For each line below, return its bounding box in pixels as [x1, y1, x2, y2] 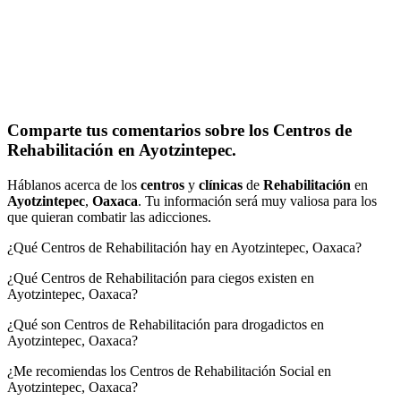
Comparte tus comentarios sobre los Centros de [7, 121, 352, 141]
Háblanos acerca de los [7, 177, 141, 193]
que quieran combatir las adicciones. [7, 209, 211, 226]
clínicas [199, 177, 243, 193]
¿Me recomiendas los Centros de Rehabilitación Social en [7, 363, 331, 380]
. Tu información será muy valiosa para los [138, 193, 377, 209]
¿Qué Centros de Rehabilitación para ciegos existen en [7, 270, 314, 286]
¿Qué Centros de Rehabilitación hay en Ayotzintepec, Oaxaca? [7, 240, 362, 256]
